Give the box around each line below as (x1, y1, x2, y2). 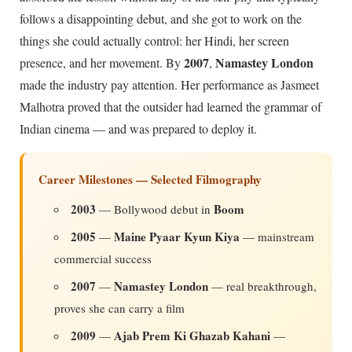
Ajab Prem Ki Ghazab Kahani (114, 327, 270, 345)
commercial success (54, 251, 152, 267)
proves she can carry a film (54, 300, 185, 317)
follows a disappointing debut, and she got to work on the (20, 10, 302, 27)
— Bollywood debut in (96, 201, 214, 218)
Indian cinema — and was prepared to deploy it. (20, 120, 257, 137)
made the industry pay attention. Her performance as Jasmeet (20, 76, 319, 93)
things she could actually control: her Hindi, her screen (20, 32, 289, 49)
